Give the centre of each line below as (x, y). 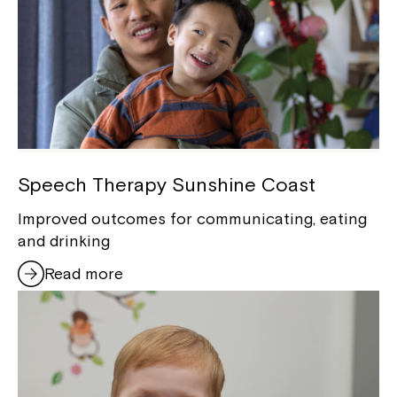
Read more (84, 274)
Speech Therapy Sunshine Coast (167, 184)
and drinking (64, 240)
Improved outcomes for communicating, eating (192, 218)
